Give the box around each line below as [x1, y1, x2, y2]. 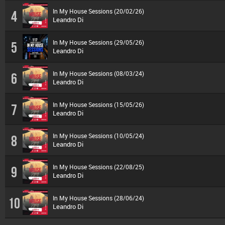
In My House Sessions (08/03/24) [53, 69, 144, 77]
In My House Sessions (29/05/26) [53, 38, 144, 46]
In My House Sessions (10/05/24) [53, 132, 144, 140]
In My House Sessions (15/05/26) [53, 100, 144, 108]
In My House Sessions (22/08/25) [53, 163, 144, 171]
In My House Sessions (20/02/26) [53, 7, 144, 15]
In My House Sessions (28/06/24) [53, 194, 144, 202]
